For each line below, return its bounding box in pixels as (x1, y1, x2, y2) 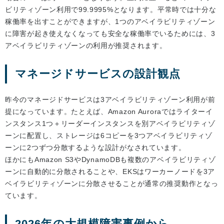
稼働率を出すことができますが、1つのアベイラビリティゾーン (5, 17, 215, 25)
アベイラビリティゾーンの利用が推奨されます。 (5, 41, 167, 49)
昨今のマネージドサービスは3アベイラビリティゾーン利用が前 (5, 95, 215, 103)
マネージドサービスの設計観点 (15, 67, 181, 80)
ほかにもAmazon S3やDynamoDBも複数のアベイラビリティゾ (5, 155, 216, 163)
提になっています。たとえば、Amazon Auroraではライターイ (5, 107, 213, 115)
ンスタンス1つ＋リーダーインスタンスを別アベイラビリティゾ (5, 119, 215, 127)
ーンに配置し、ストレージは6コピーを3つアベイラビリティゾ (5, 131, 212, 139)
